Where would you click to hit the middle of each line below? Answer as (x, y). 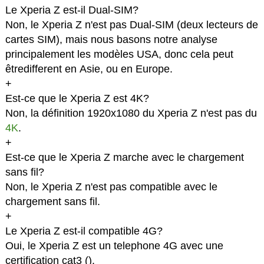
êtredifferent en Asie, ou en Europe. (89, 69)
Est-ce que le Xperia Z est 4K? (77, 99)
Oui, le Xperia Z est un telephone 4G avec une (114, 246)
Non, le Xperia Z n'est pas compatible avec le (111, 187)
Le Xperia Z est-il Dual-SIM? (72, 10)
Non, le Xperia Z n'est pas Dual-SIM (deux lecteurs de (131, 25)
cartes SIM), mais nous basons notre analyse (111, 40)
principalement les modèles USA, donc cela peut (119, 55)
